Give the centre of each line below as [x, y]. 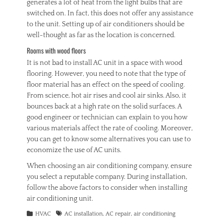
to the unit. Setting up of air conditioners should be [106, 24]
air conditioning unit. [60, 199]
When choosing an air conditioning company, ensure [109, 166]
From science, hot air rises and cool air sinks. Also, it [107, 96]
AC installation [83, 214]
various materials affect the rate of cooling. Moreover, [110, 128]
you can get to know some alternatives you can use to [109, 139]
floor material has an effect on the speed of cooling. [106, 85]
